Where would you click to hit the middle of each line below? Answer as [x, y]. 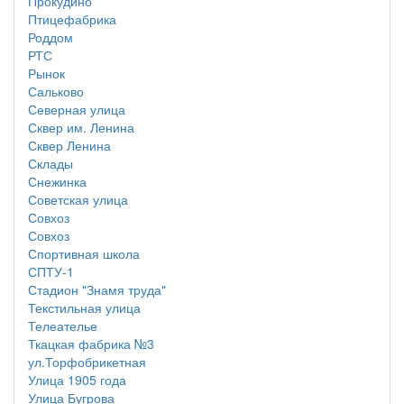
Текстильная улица [84, 308]
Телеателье [63, 326]
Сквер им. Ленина [81, 127]
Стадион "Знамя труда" [97, 289]
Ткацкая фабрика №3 [91, 344]
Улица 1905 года [77, 380]
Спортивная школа [84, 253]
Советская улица [78, 199]
